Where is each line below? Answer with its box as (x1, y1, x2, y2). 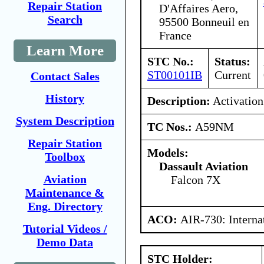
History (45, 92, 84, 105)
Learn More (26, 42, 104, 58)
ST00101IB (147, 68, 202, 81)
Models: (147, 146, 189, 159)
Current (214, 68, 251, 81)
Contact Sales (30, 70, 100, 82)
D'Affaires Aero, (159, 1, 238, 15)
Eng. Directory (27, 200, 103, 213)
